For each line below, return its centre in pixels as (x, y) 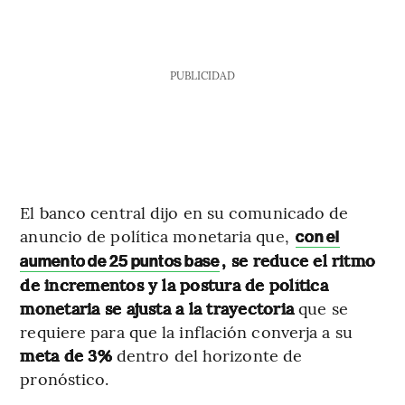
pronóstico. (65, 378)
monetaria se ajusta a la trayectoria (160, 307)
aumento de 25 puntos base (120, 261)
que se (323, 307)
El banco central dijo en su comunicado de (184, 212)
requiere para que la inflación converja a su (186, 331)
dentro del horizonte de (207, 354)
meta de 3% (66, 354)
